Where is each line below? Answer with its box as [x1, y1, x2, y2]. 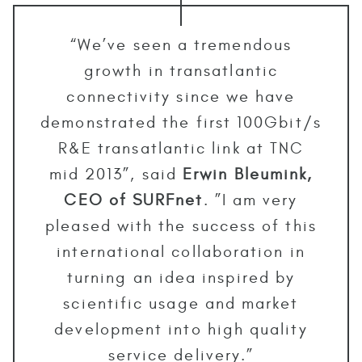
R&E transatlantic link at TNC [57, 138, 305, 158]
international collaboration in [57, 242, 305, 261]
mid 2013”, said [48, 164, 183, 183]
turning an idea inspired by [66, 267, 296, 287]
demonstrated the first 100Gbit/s [40, 112, 322, 132]
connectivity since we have [66, 86, 296, 106]
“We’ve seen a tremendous [70, 35, 292, 54]
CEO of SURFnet [64, 190, 204, 209]
